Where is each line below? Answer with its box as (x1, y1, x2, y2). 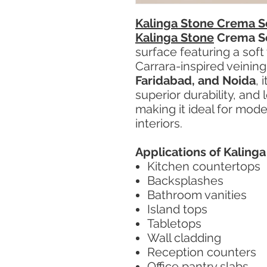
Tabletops (147, 216, 201, 231)
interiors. (135, 116, 182, 131)
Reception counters (147, 245, 256, 259)
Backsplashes (147, 173, 223, 188)
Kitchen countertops (147, 159, 260, 173)
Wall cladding (147, 231, 221, 245)
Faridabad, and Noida (135, 73, 256, 88)
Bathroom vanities (147, 188, 247, 202)
